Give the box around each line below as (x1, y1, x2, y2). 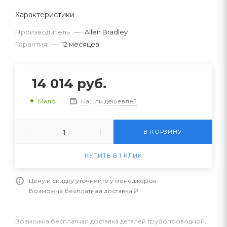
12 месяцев (62, 40, 99, 48)
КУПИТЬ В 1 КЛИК (85, 152, 142, 159)
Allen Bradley (85, 27, 128, 36)
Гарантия (15, 40, 47, 48)
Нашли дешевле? (81, 97, 137, 105)
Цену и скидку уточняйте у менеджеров (29, 176, 157, 184)
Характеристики (15, 10, 74, 19)
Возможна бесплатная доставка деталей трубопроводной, (15, 217, 206, 225)
